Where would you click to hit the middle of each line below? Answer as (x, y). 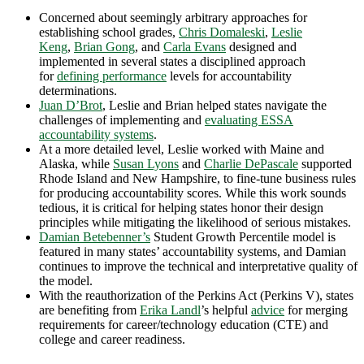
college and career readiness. (112, 339)
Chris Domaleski (222, 32)
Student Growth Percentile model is (243, 236)
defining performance (112, 76)
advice (268, 310)
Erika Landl (170, 310)
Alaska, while (76, 163)
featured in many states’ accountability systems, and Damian (193, 251)
